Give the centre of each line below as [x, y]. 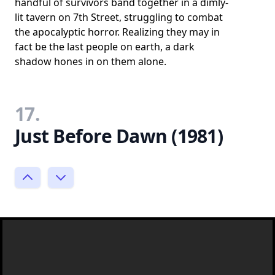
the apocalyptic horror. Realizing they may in [117, 32]
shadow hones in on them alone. [91, 61]
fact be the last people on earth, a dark [105, 46]
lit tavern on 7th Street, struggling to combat [119, 17]
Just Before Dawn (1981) [119, 136]
